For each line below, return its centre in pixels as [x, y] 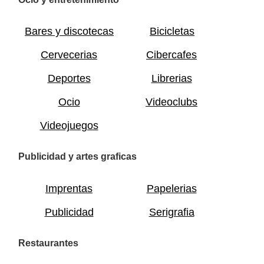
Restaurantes [48, 243]
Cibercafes [171, 55]
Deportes [69, 78]
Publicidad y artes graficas [77, 157]
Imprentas [69, 188]
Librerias [171, 78]
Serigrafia [171, 212]
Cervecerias [69, 55]
